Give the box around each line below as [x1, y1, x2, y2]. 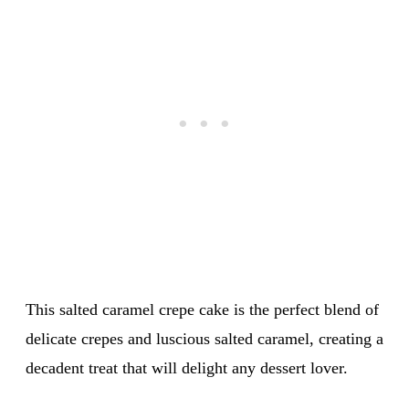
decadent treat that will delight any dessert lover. [26, 358, 348, 377]
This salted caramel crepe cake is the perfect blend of [26, 299, 379, 319]
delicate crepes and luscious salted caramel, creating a [26, 329, 383, 348]
